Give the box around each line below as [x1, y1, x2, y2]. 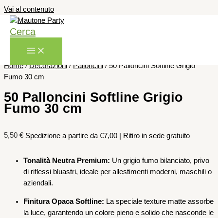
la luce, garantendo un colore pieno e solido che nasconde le [23, 208, 214, 217]
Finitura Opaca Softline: [23, 197, 104, 205]
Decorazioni [29, 62, 67, 70]
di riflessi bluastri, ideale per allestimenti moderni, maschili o [23, 168, 212, 176]
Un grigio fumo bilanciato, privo [110, 157, 209, 165]
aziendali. [23, 179, 53, 187]
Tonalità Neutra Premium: [23, 157, 110, 165]
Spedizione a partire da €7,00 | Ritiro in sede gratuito [25, 131, 190, 140]
